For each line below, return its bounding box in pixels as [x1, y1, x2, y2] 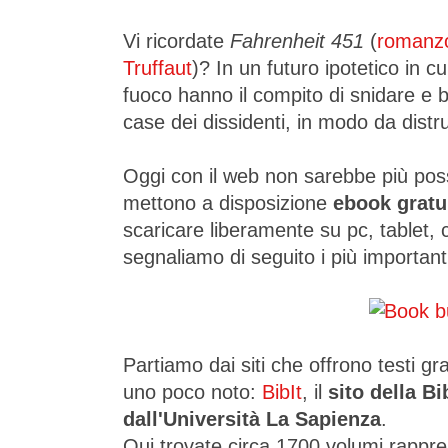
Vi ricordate [123, 30, 230, 53]
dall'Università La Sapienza [123, 408, 381, 431]
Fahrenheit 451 [230, 30, 370, 53]
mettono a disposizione [123, 192, 333, 215]
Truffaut [123, 57, 192, 80]
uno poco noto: [123, 381, 262, 404]
